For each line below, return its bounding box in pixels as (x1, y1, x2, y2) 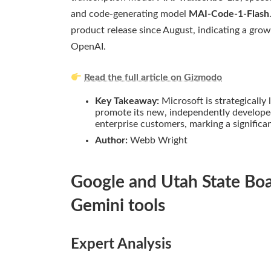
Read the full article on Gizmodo (84, 73, 223, 83)
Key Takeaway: (95, 96, 159, 106)
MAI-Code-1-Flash (189, 9, 269, 19)
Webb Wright (128, 135, 188, 146)
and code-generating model (71, 9, 189, 19)
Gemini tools (71, 197, 165, 215)
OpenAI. (71, 42, 106, 52)
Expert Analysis (71, 237, 172, 252)
